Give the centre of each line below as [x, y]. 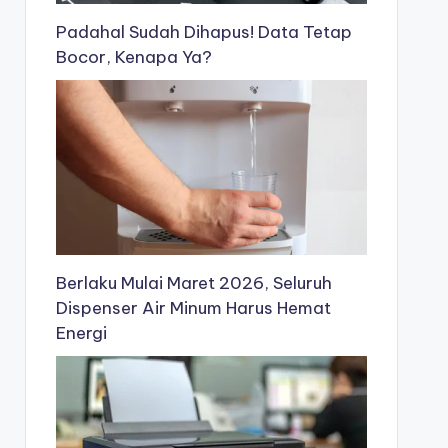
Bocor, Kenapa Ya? [133, 57]
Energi [81, 332]
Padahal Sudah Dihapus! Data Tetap [203, 32]
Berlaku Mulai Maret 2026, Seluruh [193, 282]
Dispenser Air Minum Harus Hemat [193, 307]
